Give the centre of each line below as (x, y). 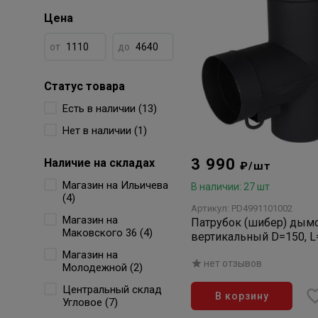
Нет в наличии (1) (105, 131)
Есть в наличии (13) (110, 109)
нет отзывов (233, 263)
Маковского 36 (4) (108, 233)
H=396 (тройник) (235, 251)
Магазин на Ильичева (115, 185)
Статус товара (84, 86)
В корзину (242, 296)
